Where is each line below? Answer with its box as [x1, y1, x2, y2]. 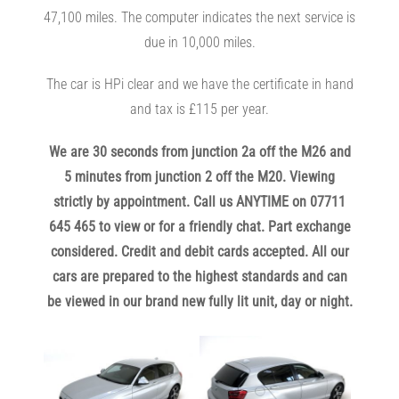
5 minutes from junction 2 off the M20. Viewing [64, 167, 335, 185]
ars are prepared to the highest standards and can [58, 267, 347, 285]
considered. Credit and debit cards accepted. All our [50, 242, 349, 260]
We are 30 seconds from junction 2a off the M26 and [48, 142, 351, 160]
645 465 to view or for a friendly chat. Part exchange [48, 217, 351, 235]
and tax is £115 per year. [130, 101, 269, 118]
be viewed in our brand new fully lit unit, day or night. [46, 292, 353, 310]
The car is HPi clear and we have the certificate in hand [45, 76, 354, 94]
